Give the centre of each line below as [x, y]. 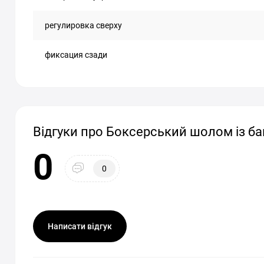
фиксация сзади [76, 55]
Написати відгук [80, 226]
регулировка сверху [83, 25]
